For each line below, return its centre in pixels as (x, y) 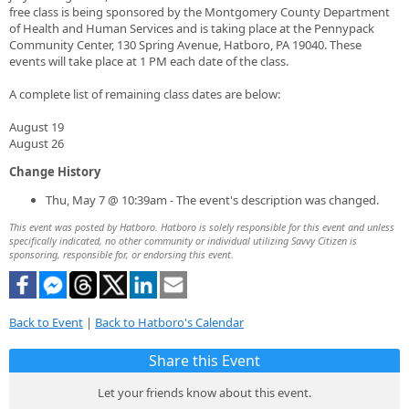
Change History (55, 171)
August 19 (37, 126)
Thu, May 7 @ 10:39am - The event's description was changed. (212, 199)
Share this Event (204, 360)
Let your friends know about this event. (204, 392)
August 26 (37, 143)
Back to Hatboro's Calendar (169, 322)
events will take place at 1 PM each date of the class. (149, 61)
